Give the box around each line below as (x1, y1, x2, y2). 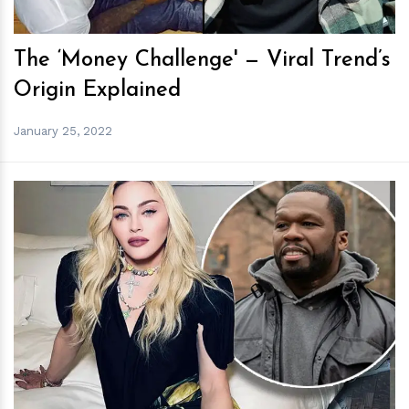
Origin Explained (14, 79, 181, 101)
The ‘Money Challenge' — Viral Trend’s (14, 49, 391, 71)
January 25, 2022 (14, 123, 112, 138)
